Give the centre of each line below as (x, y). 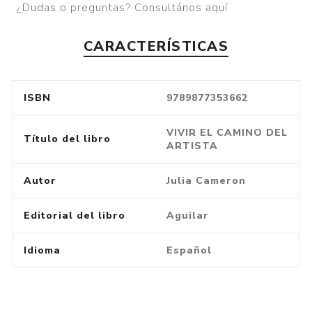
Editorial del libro (74, 215)
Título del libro (67, 139)
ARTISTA (192, 146)
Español (189, 250)
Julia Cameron (206, 180)
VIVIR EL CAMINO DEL (227, 132)
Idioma (42, 250)
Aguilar (187, 215)
